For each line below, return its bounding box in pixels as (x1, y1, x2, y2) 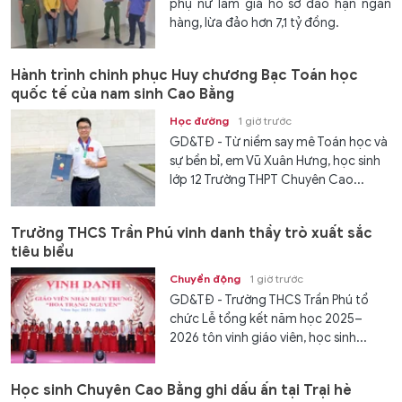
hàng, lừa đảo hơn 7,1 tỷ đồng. (170, 14, 340, 31)
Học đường (170, 114, 230, 128)
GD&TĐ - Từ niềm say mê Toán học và (170, 135, 389, 151)
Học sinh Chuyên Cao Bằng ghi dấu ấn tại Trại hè (11, 381, 352, 400)
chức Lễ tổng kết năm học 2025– (170, 310, 363, 327)
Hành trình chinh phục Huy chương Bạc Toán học (11, 66, 358, 85)
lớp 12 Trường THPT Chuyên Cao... (170, 172, 365, 188)
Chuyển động (170, 271, 241, 285)
